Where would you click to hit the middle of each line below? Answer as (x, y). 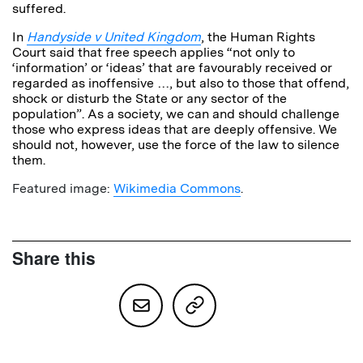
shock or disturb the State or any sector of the (149, 98)
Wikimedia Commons (177, 188)
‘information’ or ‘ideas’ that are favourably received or (172, 67)
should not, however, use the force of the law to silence (176, 144)
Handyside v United (87, 36)
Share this (54, 257)
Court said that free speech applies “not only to (154, 52)
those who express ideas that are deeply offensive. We (175, 129)
